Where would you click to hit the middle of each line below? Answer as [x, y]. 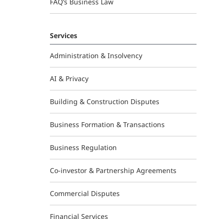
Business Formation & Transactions [107, 124]
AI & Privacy [69, 78]
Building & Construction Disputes [105, 101]
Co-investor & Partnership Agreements [113, 170]
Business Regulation [83, 147]
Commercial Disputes [85, 193]
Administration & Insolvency [96, 55]
